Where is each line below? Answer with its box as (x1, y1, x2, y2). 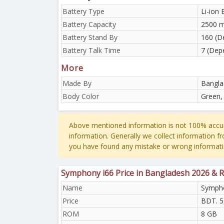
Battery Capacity (62, 19, 116, 29)
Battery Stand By (62, 32, 117, 42)
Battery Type (62, 6, 104, 16)
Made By (62, 78, 91, 88)
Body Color (62, 91, 99, 101)
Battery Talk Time (62, 45, 120, 55)
